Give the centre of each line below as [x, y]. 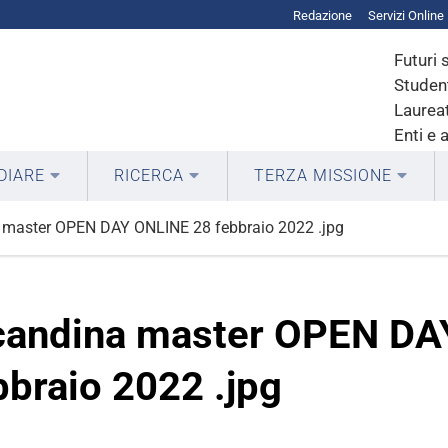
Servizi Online [406, 15]
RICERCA [149, 175]
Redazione [322, 15]
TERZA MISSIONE [322, 175]
